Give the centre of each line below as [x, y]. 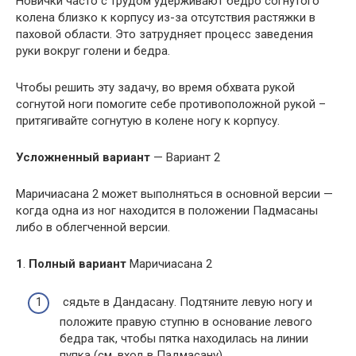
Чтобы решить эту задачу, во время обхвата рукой [155, 87]
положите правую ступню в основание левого [186, 322]
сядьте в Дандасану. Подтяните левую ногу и [186, 302]
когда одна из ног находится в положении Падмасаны [167, 210]
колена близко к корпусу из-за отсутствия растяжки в [166, 17]
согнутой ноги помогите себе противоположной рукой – [171, 104]
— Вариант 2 [185, 157]
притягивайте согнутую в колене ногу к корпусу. [148, 120]
